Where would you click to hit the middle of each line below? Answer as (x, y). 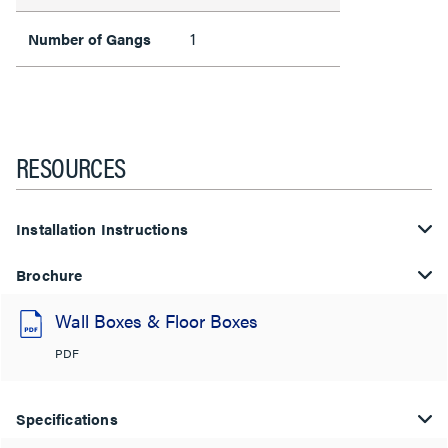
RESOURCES (71, 166)
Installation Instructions (102, 228)
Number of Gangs (89, 38)
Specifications (67, 418)
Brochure (49, 274)
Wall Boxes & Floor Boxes (156, 320)
